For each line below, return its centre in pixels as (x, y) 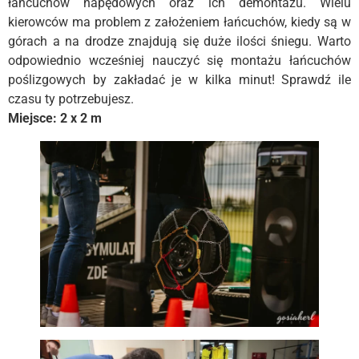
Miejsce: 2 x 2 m (55, 119)
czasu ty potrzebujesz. (71, 99)
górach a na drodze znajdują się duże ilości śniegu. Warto (179, 42)
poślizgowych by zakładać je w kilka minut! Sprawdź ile (179, 80)
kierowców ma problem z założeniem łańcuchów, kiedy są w (179, 22)
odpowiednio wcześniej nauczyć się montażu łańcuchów (179, 61)
